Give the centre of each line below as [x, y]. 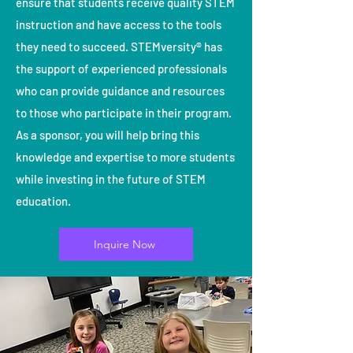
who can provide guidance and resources [120, 91]
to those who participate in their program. [124, 113]
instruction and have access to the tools [119, 25]
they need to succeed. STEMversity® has [119, 47]
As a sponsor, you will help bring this [108, 135]
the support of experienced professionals [121, 69]
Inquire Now [124, 245]
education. [43, 201]
